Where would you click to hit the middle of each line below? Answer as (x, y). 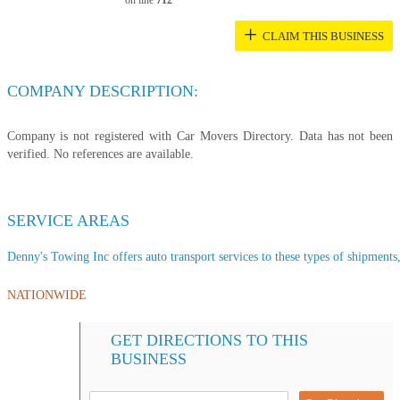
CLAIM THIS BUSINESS (324, 36)
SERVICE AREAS (68, 220)
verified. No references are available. (100, 154)
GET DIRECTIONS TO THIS (210, 340)
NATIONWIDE (46, 295)
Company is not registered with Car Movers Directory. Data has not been (200, 136)
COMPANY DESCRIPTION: (102, 91)
